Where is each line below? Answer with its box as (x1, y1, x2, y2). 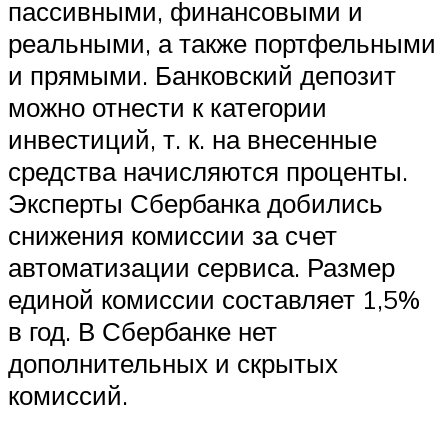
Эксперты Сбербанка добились (8, 186, 383, 219)
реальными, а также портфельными (8, 26, 436, 59)
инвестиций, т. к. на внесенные (8, 122, 377, 155)
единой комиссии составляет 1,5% (8, 282, 420, 315)
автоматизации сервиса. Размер (8, 250, 395, 283)
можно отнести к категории (8, 90, 327, 123)
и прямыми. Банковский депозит (8, 58, 396, 91)
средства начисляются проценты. (8, 154, 408, 187)
